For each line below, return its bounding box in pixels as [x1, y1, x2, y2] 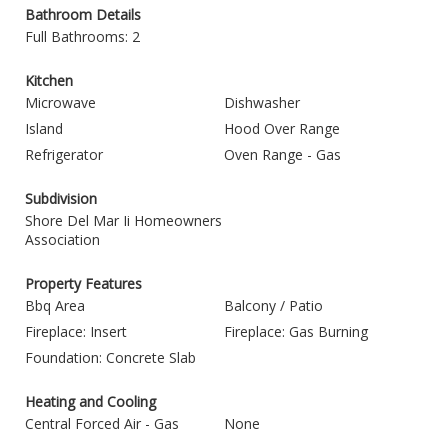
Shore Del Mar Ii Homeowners [25, 211, 222, 230]
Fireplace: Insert [25, 322, 127, 341]
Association [25, 230, 100, 249]
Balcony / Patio [224, 296, 323, 315]
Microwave [25, 93, 96, 112]
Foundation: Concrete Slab [25, 348, 196, 367]
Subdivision [25, 189, 97, 208]
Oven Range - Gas [224, 145, 341, 164]
